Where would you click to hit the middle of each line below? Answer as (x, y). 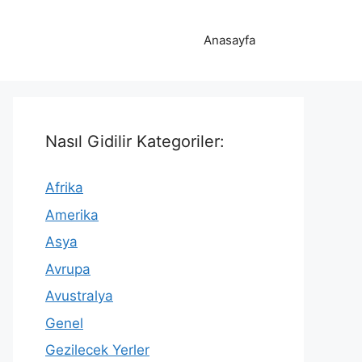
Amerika (72, 215)
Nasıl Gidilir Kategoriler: (135, 141)
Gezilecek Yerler (97, 350)
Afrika (64, 187)
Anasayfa (229, 40)
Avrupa (68, 269)
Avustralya (79, 296)
